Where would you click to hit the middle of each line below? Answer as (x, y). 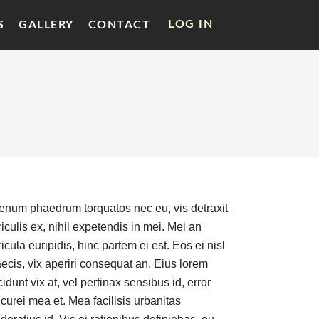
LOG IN (190, 24)
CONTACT (119, 25)
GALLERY (46, 25)
